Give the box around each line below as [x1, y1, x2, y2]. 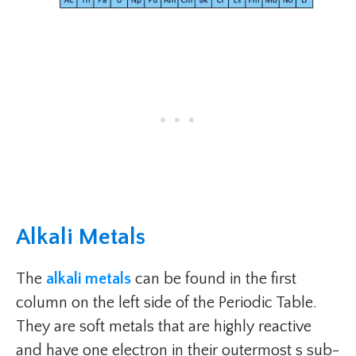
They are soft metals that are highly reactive [16, 318, 311, 336]
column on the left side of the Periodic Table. [16, 294, 317, 312]
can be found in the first [131, 270, 296, 288]
